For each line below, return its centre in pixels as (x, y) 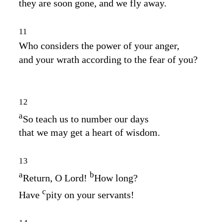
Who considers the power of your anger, (99, 45)
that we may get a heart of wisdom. (89, 133)
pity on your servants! (90, 194)
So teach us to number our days (86, 119)
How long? (116, 178)
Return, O (44, 178)
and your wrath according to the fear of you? (108, 59)
